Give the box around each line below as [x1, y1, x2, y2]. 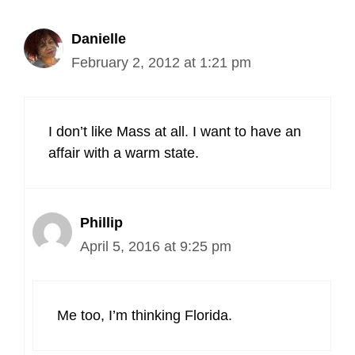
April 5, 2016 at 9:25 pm [80, 239, 231, 254]
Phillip [80, 215, 123, 231]
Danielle [71, 31, 126, 47]
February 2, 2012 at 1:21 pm [71, 55, 251, 71]
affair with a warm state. [48, 145, 199, 161]
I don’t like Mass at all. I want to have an [48, 124, 301, 139]
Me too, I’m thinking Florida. [57, 307, 232, 323]
